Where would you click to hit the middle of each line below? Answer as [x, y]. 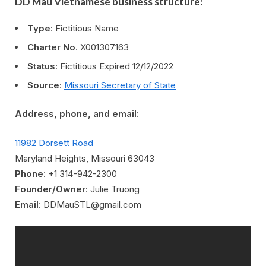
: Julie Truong [113, 189]
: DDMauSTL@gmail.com [90, 204]
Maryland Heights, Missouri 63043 [85, 158]
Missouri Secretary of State [120, 85]
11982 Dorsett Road [54, 142]
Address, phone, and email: [77, 114]
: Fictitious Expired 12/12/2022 [114, 66]
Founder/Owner [50, 189]
